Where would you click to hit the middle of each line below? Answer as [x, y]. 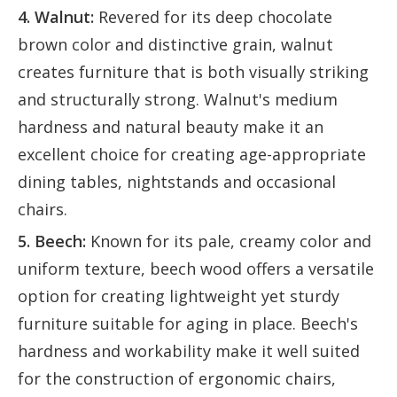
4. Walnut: [56, 17]
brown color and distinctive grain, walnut [175, 45]
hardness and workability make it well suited [189, 351]
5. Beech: [52, 241]
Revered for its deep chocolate [213, 17]
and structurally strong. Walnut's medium [178, 100]
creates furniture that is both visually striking [193, 72]
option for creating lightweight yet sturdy [179, 296]
